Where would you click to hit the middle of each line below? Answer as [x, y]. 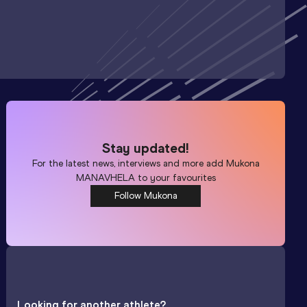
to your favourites [175, 177]
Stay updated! [146, 148]
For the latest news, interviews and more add [129, 163]
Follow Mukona [146, 195]
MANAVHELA [105, 177]
